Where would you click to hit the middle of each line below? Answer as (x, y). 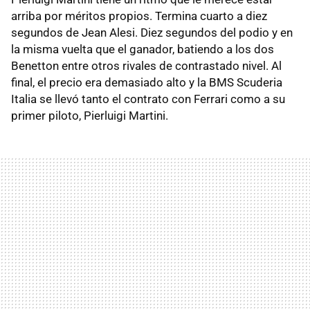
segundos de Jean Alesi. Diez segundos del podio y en (152, 33)
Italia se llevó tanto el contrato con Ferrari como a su (148, 99)
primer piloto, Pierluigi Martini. (90, 116)
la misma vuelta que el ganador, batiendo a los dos (143, 49)
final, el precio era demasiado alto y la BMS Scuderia (147, 83)
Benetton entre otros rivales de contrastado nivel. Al (146, 66)
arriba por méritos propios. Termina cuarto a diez (139, 16)
